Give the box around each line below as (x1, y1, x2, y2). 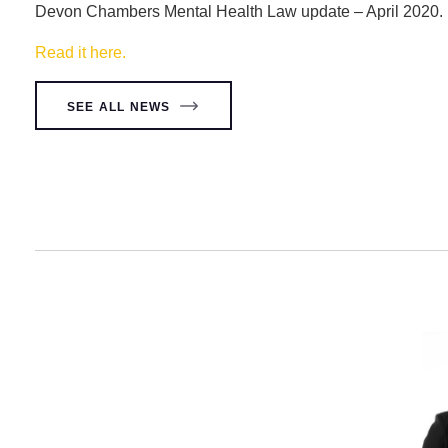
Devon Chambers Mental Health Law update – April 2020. (35, 2, 443, 20)
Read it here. (35, 44, 126, 62)
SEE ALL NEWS (67, 99, 171, 114)
